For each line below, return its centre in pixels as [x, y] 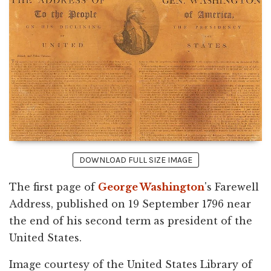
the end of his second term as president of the [131, 221]
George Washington [151, 187]
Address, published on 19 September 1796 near [130, 204]
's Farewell [232, 187]
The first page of [54, 187]
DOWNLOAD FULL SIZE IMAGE [135, 160]
